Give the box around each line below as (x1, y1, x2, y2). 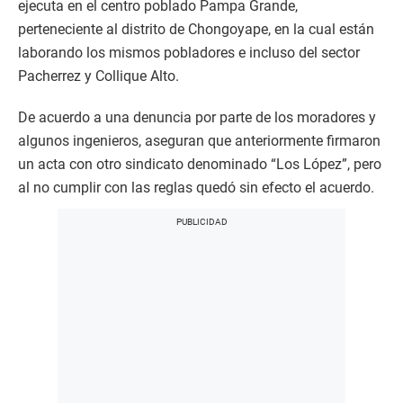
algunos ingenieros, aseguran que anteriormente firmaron (18, 132, 381, 149)
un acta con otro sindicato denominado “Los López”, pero (18, 156, 381, 173)
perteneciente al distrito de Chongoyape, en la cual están (18, 21, 374, 38)
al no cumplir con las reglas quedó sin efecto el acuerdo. (18, 179, 374, 196)
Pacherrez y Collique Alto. (18, 67, 179, 85)
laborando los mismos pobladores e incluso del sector (18, 44, 360, 61)
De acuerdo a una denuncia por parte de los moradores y (18, 109, 376, 126)
